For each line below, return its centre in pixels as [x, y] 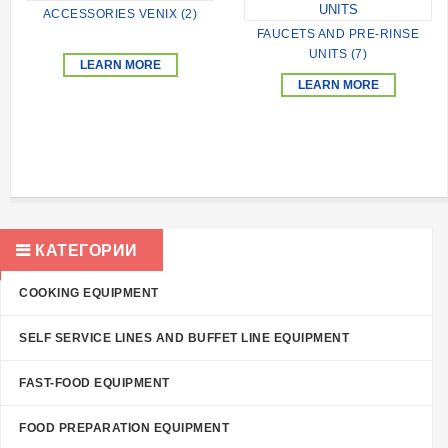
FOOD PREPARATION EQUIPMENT [124, 427]
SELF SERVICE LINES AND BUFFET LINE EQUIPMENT [184, 337]
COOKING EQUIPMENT [89, 292]
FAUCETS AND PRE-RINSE [338, 33]
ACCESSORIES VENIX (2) [120, 14]
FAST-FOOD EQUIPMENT [94, 382]
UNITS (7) [338, 53]
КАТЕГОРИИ [84, 250]
